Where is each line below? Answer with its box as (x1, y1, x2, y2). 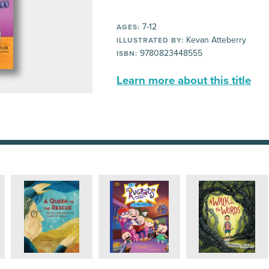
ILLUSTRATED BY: (116, 36, 184, 44)
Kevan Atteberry (184, 35, 246, 45)
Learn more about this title (116, 74, 251, 87)
